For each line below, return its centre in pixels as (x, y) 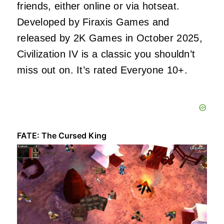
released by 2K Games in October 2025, (110, 38)
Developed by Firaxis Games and (93, 22)
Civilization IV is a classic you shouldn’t (106, 54)
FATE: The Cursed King (62, 135)
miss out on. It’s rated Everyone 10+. (102, 70)
